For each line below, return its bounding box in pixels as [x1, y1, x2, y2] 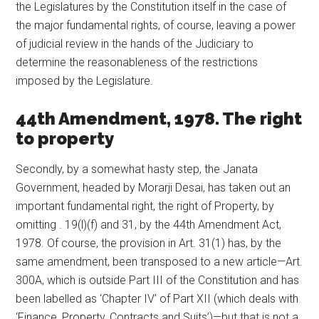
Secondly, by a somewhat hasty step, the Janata [16, 162, 258, 176]
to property [16, 127, 115, 149]
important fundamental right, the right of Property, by [16, 199, 275, 213]
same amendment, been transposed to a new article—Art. [16, 254, 303, 268]
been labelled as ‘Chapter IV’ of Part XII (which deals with [16, 291, 299, 305]
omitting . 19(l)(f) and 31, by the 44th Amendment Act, [16, 217, 282, 231]
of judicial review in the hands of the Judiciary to [16, 36, 254, 51]
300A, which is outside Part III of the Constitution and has [16, 273, 300, 287]
